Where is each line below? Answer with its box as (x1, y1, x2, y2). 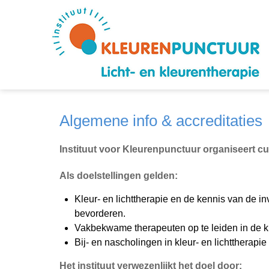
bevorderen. (74, 208, 125, 219)
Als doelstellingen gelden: (59, 171, 178, 181)
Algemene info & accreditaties (59, 112, 262, 130)
